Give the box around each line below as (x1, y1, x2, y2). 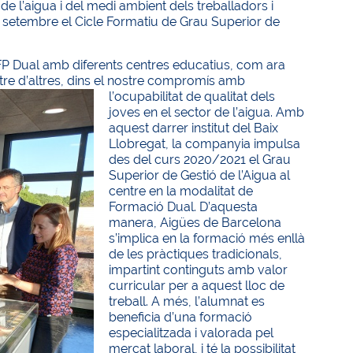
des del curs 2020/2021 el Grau (109, 152, 292, 167)
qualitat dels (204, 89, 276, 104)
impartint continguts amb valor (109, 262, 288, 277)
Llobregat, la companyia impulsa (109, 136, 301, 151)
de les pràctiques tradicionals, (109, 247, 283, 262)
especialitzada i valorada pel (109, 325, 274, 340)
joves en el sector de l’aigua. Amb (109, 105, 305, 120)
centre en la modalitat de (109, 184, 254, 199)
